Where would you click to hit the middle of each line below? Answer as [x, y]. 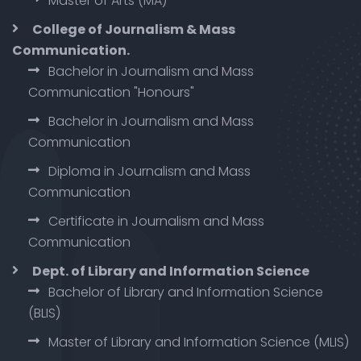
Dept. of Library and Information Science [171, 271]
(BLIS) [44, 313]
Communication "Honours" [111, 92]
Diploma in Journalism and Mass [149, 171]
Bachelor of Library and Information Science [186, 292]
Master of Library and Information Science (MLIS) [199, 342]
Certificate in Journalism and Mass [156, 221]
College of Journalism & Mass [134, 29]
